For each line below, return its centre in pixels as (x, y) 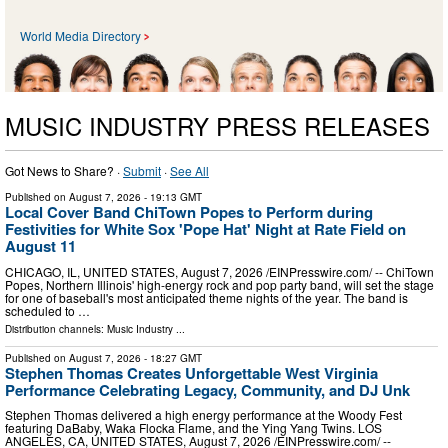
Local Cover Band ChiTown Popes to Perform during (189, 212)
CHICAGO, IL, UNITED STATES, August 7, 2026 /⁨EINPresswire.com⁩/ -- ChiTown (219, 271)
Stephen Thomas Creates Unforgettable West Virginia (191, 372)
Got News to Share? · (64, 171)
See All (189, 171)
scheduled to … (47, 310)
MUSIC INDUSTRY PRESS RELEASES (217, 126)
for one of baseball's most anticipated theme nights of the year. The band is (206, 297)
